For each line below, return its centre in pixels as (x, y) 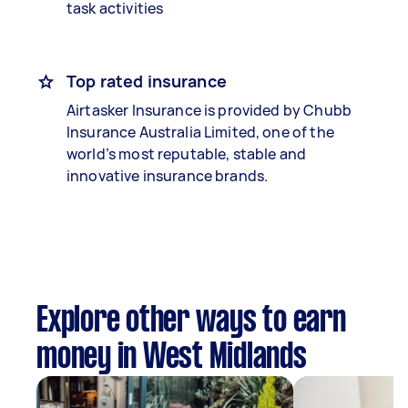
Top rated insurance (147, 81)
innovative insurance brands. (168, 176)
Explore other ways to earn (191, 321)
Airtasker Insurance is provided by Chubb (209, 110)
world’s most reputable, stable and (187, 154)
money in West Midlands (172, 358)
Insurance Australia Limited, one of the (200, 132)
